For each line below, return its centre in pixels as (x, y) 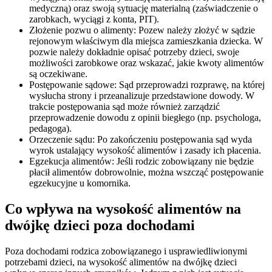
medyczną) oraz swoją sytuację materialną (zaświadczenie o (144, 8)
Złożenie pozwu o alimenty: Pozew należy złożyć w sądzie (142, 30)
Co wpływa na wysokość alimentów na (123, 209)
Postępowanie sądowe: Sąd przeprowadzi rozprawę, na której (147, 85)
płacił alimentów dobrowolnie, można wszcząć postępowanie (146, 172)
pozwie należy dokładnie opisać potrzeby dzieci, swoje (134, 52)
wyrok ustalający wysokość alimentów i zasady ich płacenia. (145, 151)
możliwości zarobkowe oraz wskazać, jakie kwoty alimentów (147, 63)
